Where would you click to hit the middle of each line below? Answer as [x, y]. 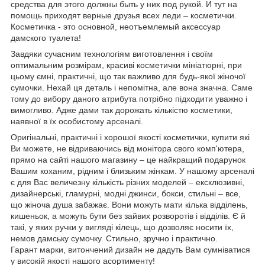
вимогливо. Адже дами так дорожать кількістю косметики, [122, 110]
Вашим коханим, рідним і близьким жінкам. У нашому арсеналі [132, 171]
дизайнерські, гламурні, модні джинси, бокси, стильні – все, [126, 193]
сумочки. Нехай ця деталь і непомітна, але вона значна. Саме [132, 87]
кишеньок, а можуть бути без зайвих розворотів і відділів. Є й [128, 216]
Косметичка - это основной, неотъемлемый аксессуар [116, 26]
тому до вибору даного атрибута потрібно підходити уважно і [129, 98]
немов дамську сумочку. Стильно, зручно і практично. [114, 238]
